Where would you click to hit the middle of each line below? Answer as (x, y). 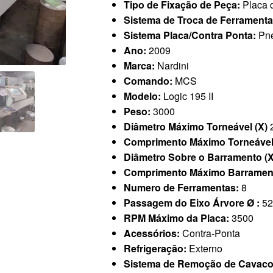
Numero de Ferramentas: (182, 188)
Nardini (173, 66)
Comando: (149, 81)
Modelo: (143, 96)
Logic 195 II (188, 96)
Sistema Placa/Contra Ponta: (191, 35)
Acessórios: (153, 233)
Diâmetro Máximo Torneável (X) (197, 127)
